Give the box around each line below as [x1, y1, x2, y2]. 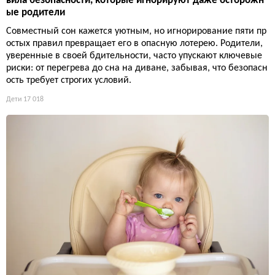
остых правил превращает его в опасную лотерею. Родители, [6, 39, 263, 49]
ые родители [6, 7, 65, 18]
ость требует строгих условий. [6, 76, 131, 86]
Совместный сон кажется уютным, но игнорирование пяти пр [6, 26, 266, 37]
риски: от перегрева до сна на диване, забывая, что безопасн [6, 63, 268, 74]
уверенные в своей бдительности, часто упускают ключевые [6, 51, 262, 61]
